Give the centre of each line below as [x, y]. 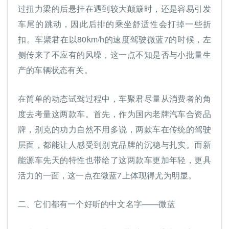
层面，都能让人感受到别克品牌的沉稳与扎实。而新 [114, 145]
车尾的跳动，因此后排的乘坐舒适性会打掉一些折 [114, 24]
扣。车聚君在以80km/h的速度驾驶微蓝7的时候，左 [114, 39]
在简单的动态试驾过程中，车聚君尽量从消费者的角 [114, 99]
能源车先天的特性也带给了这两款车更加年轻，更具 [114, 160]
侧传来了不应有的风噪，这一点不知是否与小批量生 [114, 55]
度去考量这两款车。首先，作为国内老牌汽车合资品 [114, 114]
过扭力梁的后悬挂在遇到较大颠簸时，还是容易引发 [114, 9]
